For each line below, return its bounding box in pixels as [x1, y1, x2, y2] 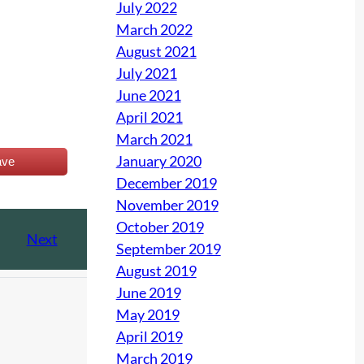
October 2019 [115, 217, 204, 236]
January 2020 [115, 151, 201, 170]
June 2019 [115, 283, 181, 301]
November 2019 [115, 195, 219, 214]
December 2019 [115, 173, 217, 192]
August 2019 [115, 261, 197, 279]
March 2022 [115, 19, 193, 38]
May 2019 [115, 305, 180, 323]
